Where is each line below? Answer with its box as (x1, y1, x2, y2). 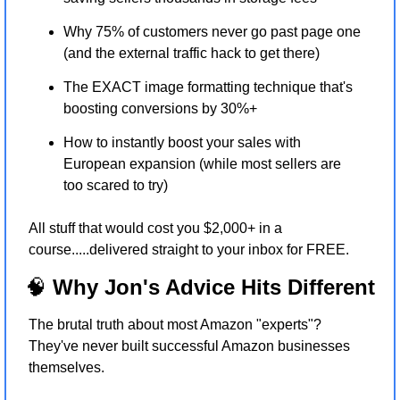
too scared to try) (63, 177, 168, 193)
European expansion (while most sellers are (63, 155, 341, 171)
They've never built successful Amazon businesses (29, 337, 350, 354)
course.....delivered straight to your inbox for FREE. (29, 241, 349, 257)
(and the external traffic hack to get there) (63, 45, 320, 61)
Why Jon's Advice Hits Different (46, 274, 375, 299)
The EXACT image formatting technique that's (63, 79, 353, 95)
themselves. (29, 359, 104, 375)
